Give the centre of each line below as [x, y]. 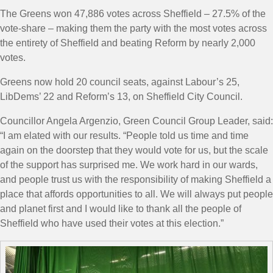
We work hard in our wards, [199, 165]
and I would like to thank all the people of [152, 209]
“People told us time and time [186, 136]
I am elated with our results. [63, 136]
